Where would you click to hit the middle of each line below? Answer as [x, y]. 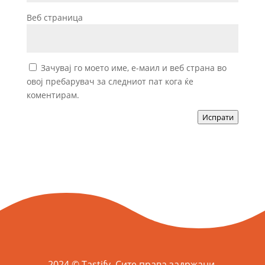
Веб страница [54, 18]
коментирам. [53, 95]
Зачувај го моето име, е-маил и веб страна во [133, 68]
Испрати [218, 117]
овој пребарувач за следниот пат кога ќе [110, 82]
